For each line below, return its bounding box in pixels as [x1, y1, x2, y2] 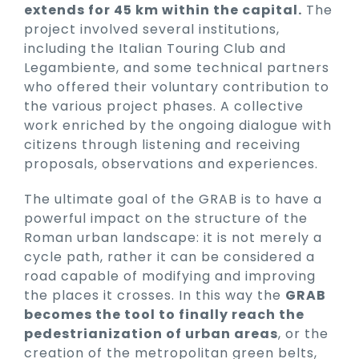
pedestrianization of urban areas [24, 324, 278, 343]
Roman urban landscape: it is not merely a [24, 228, 322, 247]
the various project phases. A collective [24, 96, 304, 115]
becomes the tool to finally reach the [24, 305, 305, 324]
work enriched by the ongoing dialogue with [24, 115, 332, 135]
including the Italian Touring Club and [24, 38, 286, 58]
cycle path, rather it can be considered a [24, 247, 315, 266]
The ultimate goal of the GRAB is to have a [24, 189, 322, 208]
